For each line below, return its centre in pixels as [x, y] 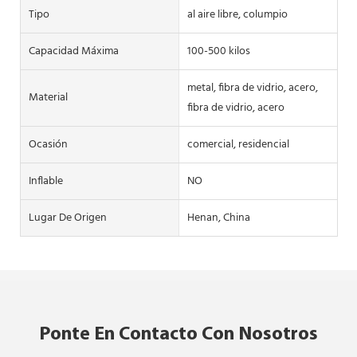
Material [48, 98]
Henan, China [218, 218]
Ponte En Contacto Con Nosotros [178, 334]
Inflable [46, 181]
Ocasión [48, 144]
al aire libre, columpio [237, 14]
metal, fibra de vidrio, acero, [252, 88]
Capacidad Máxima [74, 51]
